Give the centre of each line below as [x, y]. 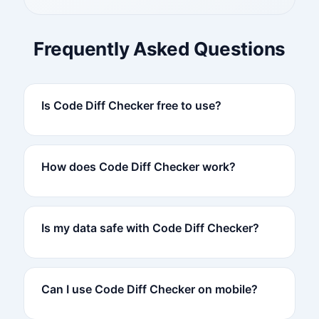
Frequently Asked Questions [159, 49]
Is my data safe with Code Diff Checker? [150, 228]
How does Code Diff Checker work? [138, 167]
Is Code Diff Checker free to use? [131, 106]
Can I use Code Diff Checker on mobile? [149, 289]
